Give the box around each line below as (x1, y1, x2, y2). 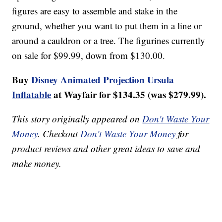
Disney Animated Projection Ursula (31, 73, 174, 87)
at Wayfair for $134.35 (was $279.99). (51, 88, 207, 102)
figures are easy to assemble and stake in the (12, 4, 178, 17)
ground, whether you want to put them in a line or (12, 19, 202, 32)
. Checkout (38, 127, 81, 140)
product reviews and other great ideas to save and (12, 142, 201, 155)
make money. (12, 157, 62, 170)
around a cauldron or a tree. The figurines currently (12, 34, 206, 47)
